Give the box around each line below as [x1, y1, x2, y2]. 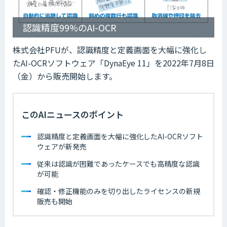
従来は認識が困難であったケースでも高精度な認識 [37, 158, 200, 169]
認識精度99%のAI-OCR [23, 20, 117, 34]
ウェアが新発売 [37, 141, 87, 152]
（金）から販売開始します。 [13, 69, 117, 82]
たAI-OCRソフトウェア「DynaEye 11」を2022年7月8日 [13, 56, 214, 69]
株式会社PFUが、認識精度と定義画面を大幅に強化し [13, 43, 207, 56]
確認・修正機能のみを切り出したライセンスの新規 [37, 185, 200, 196]
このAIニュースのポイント [21, 107, 124, 121]
